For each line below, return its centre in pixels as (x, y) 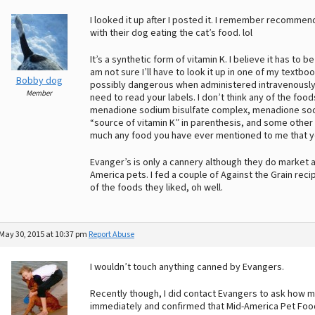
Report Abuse (111, 234)
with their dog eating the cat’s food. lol (171, 33)
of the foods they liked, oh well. (156, 188)
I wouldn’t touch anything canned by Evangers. (187, 267)
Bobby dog (39, 81)
